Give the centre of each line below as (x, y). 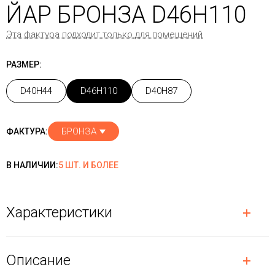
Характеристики (59, 212)
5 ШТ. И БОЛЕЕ (88, 165)
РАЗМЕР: (24, 64)
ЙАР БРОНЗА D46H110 (126, 15)
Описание (38, 260)
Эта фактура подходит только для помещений (104, 34)
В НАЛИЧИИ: (32, 165)
